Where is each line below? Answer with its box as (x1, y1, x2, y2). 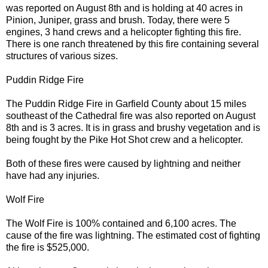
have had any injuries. (6, 170, 99, 181)
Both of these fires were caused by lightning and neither (6, 158, 240, 169)
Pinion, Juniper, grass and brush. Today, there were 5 (6, 14, 230, 25)
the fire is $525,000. (6, 242, 89, 252)
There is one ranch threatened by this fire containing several (6, 38, 259, 49)
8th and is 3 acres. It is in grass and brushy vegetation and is (6, 122, 260, 133)
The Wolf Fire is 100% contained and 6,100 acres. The (6, 218, 236, 229)
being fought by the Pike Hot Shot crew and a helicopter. (6, 134, 243, 145)
